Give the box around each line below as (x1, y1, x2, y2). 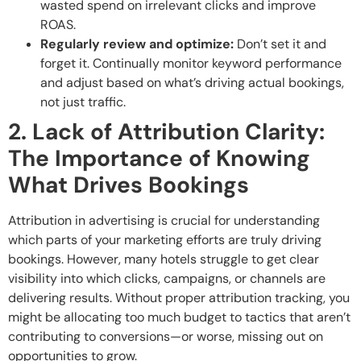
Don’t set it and (234, 35, 326, 52)
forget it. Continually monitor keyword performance (40, 54, 342, 72)
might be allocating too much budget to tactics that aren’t (8, 308, 351, 326)
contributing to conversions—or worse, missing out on (8, 327, 323, 345)
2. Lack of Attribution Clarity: (8, 116, 325, 147)
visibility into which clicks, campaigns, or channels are (8, 269, 326, 287)
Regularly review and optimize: (40, 35, 234, 52)
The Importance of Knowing (8, 143, 310, 173)
